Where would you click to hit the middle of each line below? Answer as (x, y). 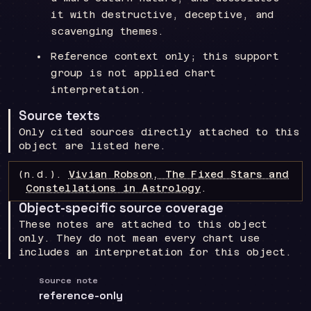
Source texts (59, 116)
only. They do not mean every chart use (140, 238)
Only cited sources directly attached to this (159, 132)
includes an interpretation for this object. (155, 252)
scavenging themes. (108, 31)
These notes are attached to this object (143, 224)
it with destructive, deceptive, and (162, 15)
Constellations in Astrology (114, 188)
